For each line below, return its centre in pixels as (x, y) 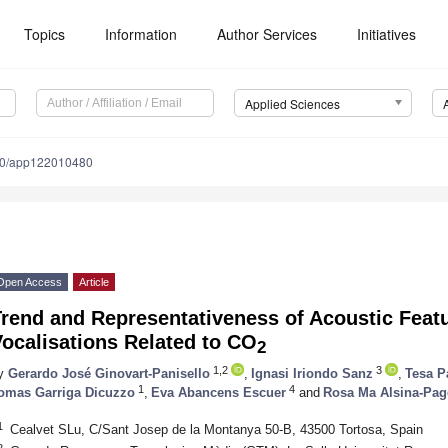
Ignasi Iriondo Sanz (312, 373)
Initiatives (387, 34)
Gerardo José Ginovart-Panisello (109, 373)
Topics (45, 34)
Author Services (267, 34)
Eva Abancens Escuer (218, 392)
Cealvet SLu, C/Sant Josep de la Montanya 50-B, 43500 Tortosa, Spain (216, 429)
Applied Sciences (292, 104)
